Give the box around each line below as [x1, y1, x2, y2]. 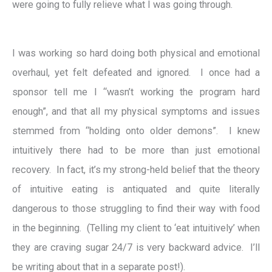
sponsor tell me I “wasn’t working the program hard [12, 86, 260, 98]
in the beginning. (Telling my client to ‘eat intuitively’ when [12, 222, 260, 234]
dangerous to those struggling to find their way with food [12, 203, 260, 215]
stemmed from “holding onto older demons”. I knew [12, 125, 260, 137]
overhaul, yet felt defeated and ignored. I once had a [12, 67, 260, 79]
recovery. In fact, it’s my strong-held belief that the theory [12, 164, 260, 176]
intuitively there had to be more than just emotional [12, 144, 260, 157]
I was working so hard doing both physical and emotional [12, 47, 260, 59]
